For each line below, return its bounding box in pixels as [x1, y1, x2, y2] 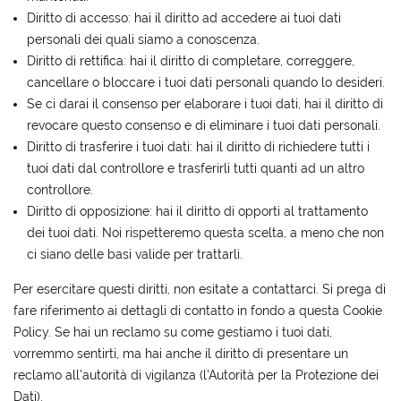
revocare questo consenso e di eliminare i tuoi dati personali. [27, 118, 381, 133]
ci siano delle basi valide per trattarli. [27, 247, 243, 262]
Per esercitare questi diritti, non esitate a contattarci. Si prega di [13, 282, 387, 297]
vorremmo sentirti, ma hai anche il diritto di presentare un [13, 346, 349, 362]
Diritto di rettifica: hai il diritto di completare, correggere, [27, 54, 355, 69]
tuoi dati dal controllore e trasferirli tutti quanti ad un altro [27, 161, 365, 176]
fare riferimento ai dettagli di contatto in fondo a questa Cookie [13, 303, 383, 319]
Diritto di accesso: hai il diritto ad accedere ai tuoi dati [27, 11, 342, 26]
